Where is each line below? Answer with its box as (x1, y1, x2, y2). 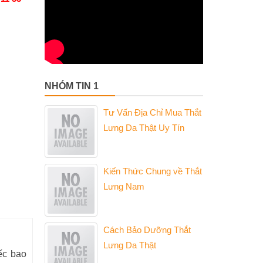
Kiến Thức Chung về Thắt (103, 166, 202, 176)
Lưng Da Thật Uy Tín (103, 123, 184, 133)
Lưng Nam (103, 181, 144, 191)
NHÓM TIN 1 (45, 81, 99, 91)
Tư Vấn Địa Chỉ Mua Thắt (103, 107, 201, 117)
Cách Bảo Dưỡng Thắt (103, 225, 191, 235)
